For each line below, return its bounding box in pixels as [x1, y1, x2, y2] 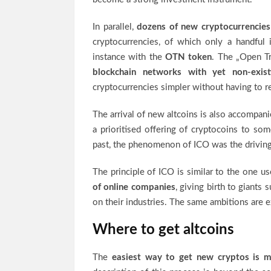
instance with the [93, 53, 165, 62]
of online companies [93, 183, 175, 192]
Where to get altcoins [93, 223, 234, 237]
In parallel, [93, 22, 137, 31]
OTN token [165, 53, 212, 62]
